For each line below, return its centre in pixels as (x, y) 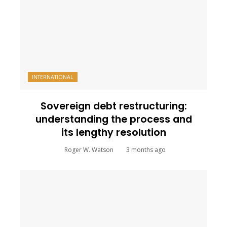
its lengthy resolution (113, 133)
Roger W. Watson (89, 150)
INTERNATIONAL (53, 77)
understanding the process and (113, 120)
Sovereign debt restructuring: (113, 106)
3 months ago (146, 150)
